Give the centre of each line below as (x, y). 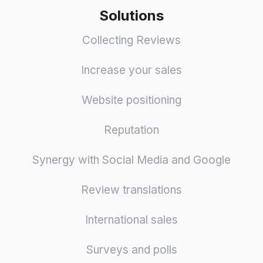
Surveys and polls (131, 249)
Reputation (131, 130)
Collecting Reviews (131, 40)
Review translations (131, 190)
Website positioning (131, 100)
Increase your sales (131, 70)
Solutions (131, 15)
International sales (131, 220)
